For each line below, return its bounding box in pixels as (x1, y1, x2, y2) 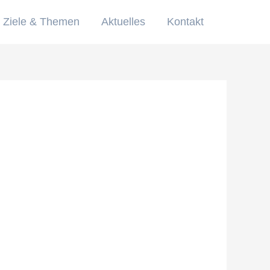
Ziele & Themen (3, 16, 80, 28)
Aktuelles (101, 16, 145, 28)
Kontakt (167, 16, 204, 28)
